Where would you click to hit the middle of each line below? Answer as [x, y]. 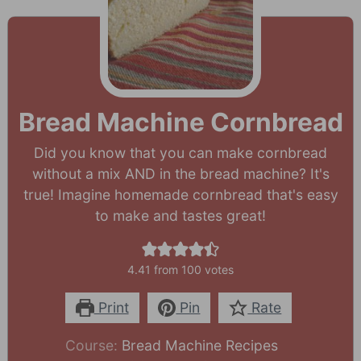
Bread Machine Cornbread [180, 122]
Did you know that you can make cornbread [180, 153]
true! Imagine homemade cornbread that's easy [180, 195]
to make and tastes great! [180, 216]
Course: [94, 346]
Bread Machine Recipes [200, 346]
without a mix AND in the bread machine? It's [180, 174]
